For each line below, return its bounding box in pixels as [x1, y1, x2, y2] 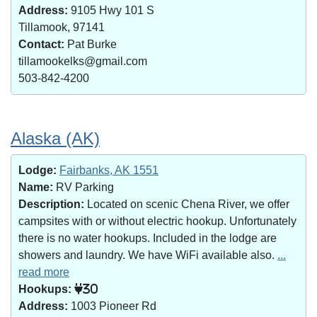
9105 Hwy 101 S [68, 4, 154, 16]
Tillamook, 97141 [18, 21, 105, 33]
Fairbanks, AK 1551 [59, 164, 158, 176]
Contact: [18, 38, 64, 50]
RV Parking [53, 181, 114, 193]
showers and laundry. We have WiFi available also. [18, 249, 277, 261]
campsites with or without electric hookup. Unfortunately [18, 215, 296, 227]
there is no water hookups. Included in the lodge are [18, 232, 277, 244]
